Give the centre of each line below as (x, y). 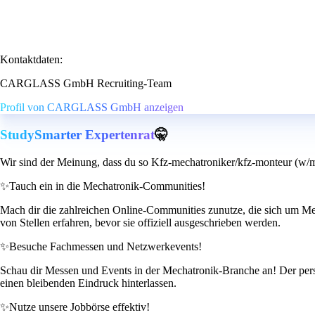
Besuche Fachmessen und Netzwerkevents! (105, 246)
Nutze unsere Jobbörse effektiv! (79, 307)
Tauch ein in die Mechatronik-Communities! (107, 186)
